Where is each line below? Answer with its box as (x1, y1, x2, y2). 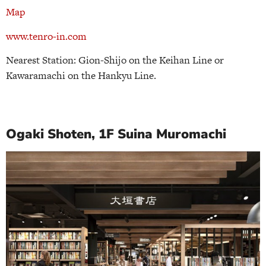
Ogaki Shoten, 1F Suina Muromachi (6, 125, 226, 144)
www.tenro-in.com (6, 28, 87, 43)
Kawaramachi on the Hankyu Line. (6, 68, 156, 83)
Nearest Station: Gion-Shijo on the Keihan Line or (6, 52, 224, 67)
